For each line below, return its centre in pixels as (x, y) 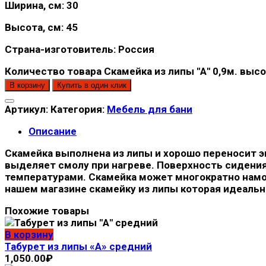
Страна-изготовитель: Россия (80, 49)
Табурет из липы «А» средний (78, 246)
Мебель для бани (150, 109)
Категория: (79, 109)
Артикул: (28, 109)
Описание (53, 131)
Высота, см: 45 (41, 27)
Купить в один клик (92, 85)
